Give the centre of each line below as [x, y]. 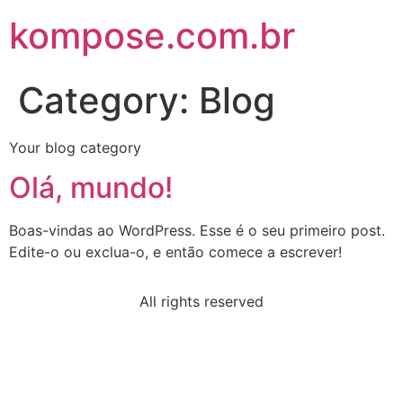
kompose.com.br [152, 36]
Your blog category [75, 148]
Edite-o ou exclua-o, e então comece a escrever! [175, 252]
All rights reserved [201, 301]
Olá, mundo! [91, 188]
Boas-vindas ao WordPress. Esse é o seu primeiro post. [197, 231]
